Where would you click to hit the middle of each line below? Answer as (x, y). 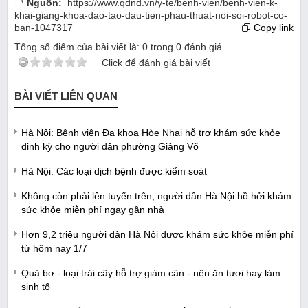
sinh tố (36, 287)
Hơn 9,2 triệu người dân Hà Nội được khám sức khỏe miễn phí (157, 235)
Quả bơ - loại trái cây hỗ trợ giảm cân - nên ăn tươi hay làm (151, 273)
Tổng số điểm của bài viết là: (78, 47)
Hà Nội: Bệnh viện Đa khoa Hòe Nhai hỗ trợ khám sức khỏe (151, 133)
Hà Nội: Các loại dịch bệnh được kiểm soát (114, 172)
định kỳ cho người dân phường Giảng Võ (110, 147)
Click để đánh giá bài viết (156, 63)
